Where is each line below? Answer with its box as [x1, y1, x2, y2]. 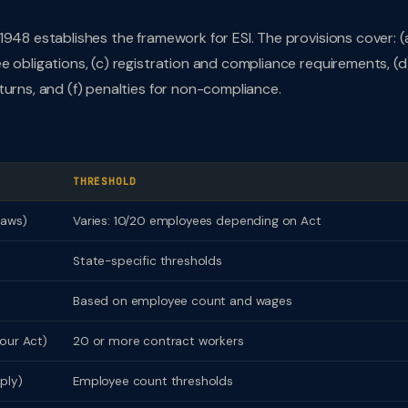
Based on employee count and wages [73, 293, 292, 309]
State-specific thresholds [73, 253, 222, 269]
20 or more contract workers [73, 333, 244, 349]
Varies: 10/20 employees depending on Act [73, 213, 321, 229]
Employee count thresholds [73, 373, 233, 389]
